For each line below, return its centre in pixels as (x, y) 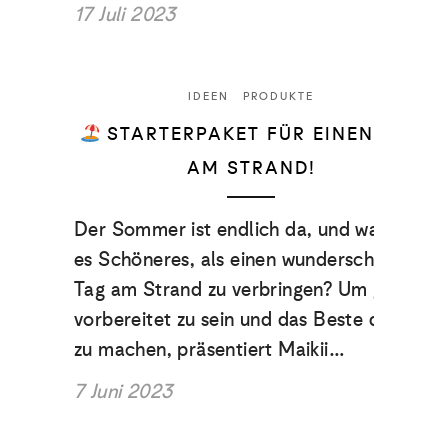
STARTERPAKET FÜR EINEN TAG (261, 133)
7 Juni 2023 (123, 390)
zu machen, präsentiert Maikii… (209, 348)
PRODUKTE (278, 95)
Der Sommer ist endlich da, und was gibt (250, 228)
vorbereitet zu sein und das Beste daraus (250, 318)
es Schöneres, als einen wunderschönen (245, 258)
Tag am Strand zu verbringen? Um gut (237, 288)
